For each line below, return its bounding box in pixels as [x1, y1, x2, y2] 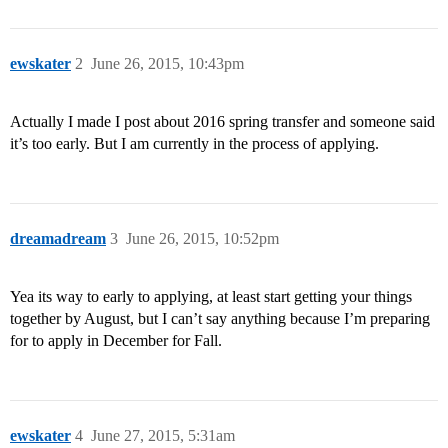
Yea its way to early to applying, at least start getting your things [10, 288, 412, 306]
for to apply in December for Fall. [10, 332, 222, 350]
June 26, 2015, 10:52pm [126, 230, 279, 248]
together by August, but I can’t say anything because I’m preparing [10, 310, 430, 328]
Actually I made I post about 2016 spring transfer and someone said [10, 113, 435, 131]
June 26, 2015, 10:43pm [91, 55, 244, 73]
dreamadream [10, 230, 106, 248]
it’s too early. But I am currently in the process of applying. [10, 135, 379, 153]
